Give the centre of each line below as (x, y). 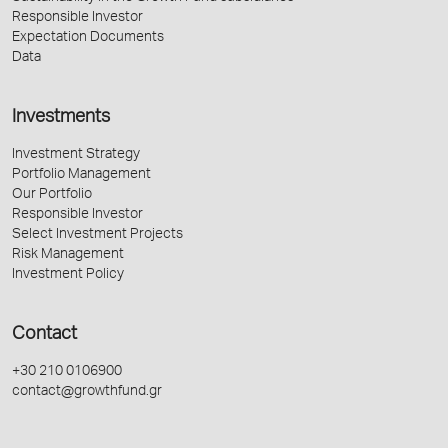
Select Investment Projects (97, 235)
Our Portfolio (52, 195)
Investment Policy (68, 275)
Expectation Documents (88, 38)
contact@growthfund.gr (87, 392)
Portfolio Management (81, 175)
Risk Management (68, 255)
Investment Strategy (76, 155)
